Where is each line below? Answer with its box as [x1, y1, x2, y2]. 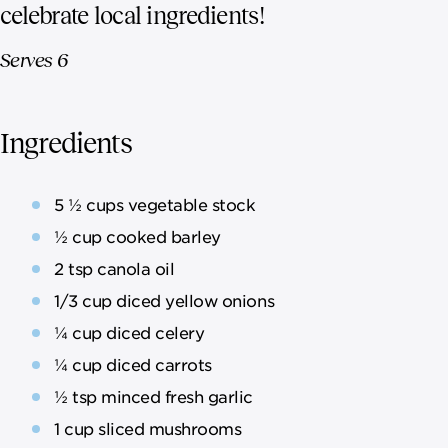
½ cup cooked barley [54, 225, 221, 246]
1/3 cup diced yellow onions [54, 289, 275, 310]
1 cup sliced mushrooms [54, 417, 242, 438]
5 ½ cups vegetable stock [54, 193, 256, 214]
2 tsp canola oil [54, 257, 175, 278]
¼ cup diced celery [54, 321, 205, 342]
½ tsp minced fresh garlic [54, 385, 253, 406]
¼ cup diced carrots [54, 353, 212, 374]
